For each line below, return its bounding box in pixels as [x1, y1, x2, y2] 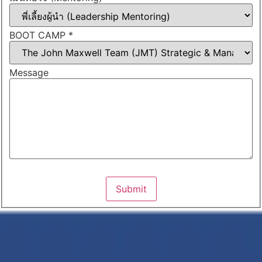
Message [9, 66, 49, 78]
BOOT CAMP [9, 29, 68, 41]
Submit [115, 182, 147, 195]
